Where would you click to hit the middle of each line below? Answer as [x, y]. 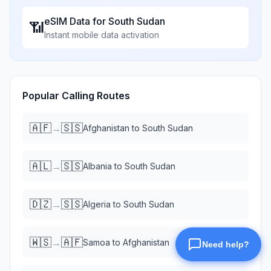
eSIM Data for [76, 21]
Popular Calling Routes [76, 96]
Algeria [97, 204]
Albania [97, 166]
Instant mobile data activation [102, 35]
